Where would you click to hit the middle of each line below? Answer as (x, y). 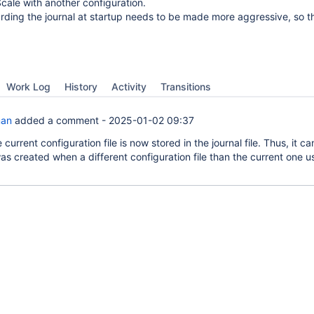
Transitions (186, 87)
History (81, 87)
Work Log (28, 87)
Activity (129, 87)
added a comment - (60, 120)
